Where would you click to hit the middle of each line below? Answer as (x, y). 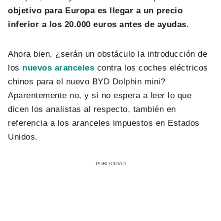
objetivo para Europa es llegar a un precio (95, 11)
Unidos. (23, 137)
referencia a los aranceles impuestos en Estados (104, 123)
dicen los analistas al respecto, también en (92, 110)
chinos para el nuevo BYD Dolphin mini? (87, 82)
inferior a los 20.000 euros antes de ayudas (97, 25)
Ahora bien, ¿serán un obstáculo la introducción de (108, 54)
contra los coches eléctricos (151, 68)
